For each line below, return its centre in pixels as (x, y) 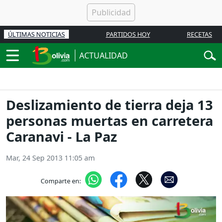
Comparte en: (60, 181)
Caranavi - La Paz (61, 137)
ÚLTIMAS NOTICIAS (36, 34)
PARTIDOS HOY (128, 34)
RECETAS (199, 34)
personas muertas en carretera (110, 121)
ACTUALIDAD (104, 55)
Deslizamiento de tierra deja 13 (110, 105)
